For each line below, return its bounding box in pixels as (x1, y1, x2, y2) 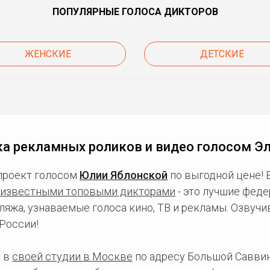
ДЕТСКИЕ (200, 48, 245, 60)
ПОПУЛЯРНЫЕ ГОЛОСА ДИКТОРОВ (52, 6, 218, 17)
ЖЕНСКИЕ (24, 48, 71, 60)
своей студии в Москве (12, 250, 133, 263)
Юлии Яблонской (80, 169, 168, 181)
